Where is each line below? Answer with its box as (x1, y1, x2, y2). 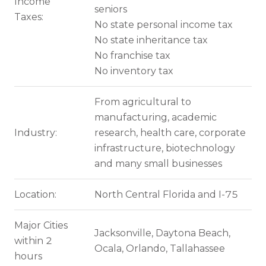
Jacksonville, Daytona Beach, (94, 227, 230, 239)
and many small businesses (94, 157, 222, 169)
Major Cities (14, 219, 68, 231)
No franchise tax (94, 49, 170, 61)
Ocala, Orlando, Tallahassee (94, 242, 225, 254)
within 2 (14, 235, 52, 246)
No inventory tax (94, 65, 173, 77)
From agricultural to (94, 96, 191, 107)
